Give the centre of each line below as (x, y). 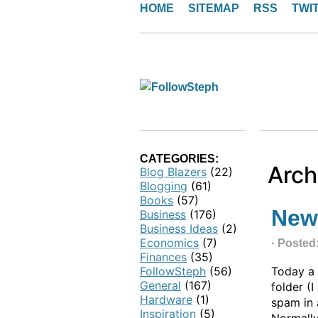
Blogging (164, 186)
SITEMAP (214, 8)
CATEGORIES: (179, 159)
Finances (163, 257)
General (160, 285)
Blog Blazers (173, 172)
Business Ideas (179, 229)
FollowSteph (173, 271)
